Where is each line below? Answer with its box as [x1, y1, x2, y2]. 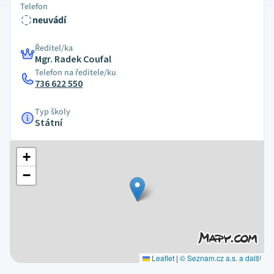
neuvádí [32, 13, 66, 27]
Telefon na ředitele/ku [35, 67, 116, 79]
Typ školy [35, 106, 70, 118]
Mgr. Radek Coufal [35, 53, 111, 66]
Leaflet [149, 253, 174, 263]
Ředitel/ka [35, 42, 73, 54]
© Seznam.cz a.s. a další [179, 253, 261, 263]
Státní [35, 116, 62, 130]
